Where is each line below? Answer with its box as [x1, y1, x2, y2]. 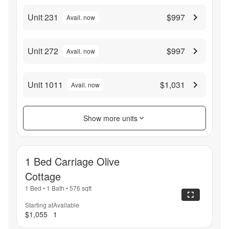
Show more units [83, 112, 138, 123]
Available [53, 200, 79, 209]
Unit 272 [28, 44, 58, 57]
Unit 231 [28, 11, 58, 23]
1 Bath [47, 183, 64, 192]
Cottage [25, 168, 61, 184]
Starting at [25, 200, 53, 209]
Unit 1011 [28, 78, 63, 90]
